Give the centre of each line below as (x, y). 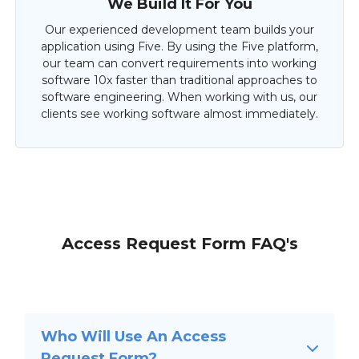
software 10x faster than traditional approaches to (179, 81)
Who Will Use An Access (133, 337)
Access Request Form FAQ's (179, 244)
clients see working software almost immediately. (179, 114)
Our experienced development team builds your (179, 30)
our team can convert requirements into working (179, 64)
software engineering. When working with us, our (179, 97)
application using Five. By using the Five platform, (179, 47)
